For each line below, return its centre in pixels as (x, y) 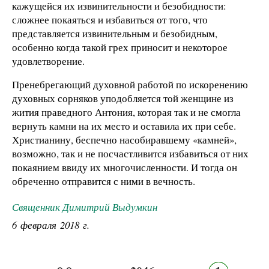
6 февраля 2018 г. (51, 225)
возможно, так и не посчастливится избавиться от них (130, 154)
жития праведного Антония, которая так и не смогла (126, 112)
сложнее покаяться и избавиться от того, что (110, 19)
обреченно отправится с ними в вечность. (104, 181)
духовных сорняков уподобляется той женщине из (123, 98)
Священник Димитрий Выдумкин (85, 207)
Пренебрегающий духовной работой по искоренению (130, 85)
